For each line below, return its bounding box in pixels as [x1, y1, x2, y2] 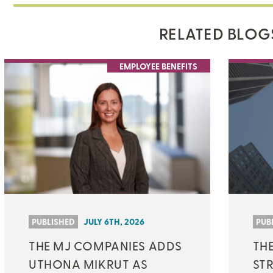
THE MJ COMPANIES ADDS [29, 236, 182, 253]
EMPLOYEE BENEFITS [119, 60, 198, 72]
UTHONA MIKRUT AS [29, 255, 148, 272]
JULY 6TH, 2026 [83, 214, 144, 228]
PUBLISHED [32, 214, 75, 228]
